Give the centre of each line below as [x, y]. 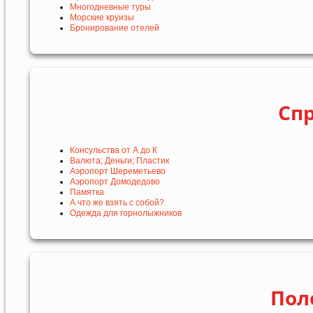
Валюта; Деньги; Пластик [119, 160]
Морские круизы [102, 17]
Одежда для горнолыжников [126, 213]
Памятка [87, 192]
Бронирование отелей [115, 28]
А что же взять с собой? [117, 202]
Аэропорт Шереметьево [118, 171]
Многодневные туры [110, 7]
